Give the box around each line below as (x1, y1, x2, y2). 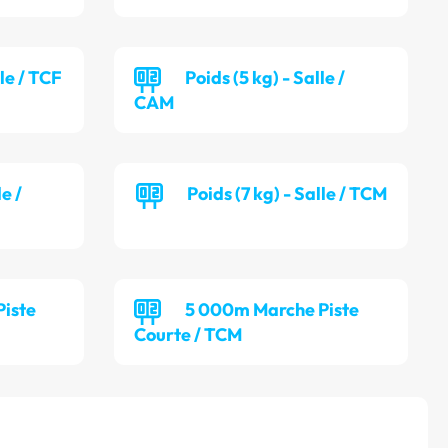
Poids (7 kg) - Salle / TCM (186, 182, 387, 206)
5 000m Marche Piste (185, 298, 360, 322)
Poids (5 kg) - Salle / (185, 66, 346, 90)
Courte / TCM (134, 323, 243, 347)
